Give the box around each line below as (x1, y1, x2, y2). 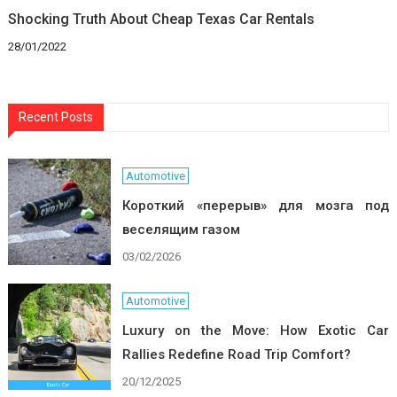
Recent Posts (18, 109, 93, 124)
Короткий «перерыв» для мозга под (121, 197, 390, 214)
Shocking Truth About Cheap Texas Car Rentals (8, 10, 315, 27)
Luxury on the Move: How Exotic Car (121, 322, 390, 339)
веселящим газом (121, 221, 240, 237)
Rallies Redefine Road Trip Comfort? (121, 346, 351, 362)
